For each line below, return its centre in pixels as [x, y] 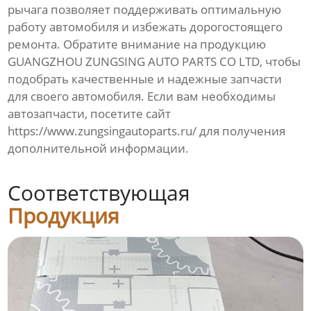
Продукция [64, 216]
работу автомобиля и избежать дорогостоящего [145, 26]
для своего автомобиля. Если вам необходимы [142, 96]
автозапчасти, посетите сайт [90, 113]
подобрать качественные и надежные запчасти [145, 78]
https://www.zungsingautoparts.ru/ [102, 131]
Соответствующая [99, 193]
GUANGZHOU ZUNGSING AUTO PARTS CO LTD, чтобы [154, 61]
